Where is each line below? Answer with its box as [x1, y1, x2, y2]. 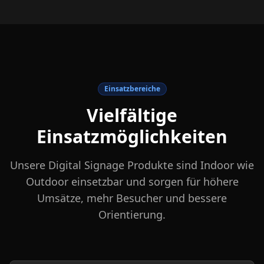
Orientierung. [98, 207, 166, 222]
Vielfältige [87, 103, 177, 127]
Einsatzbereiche [104, 84, 160, 94]
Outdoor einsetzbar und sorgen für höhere [25, 174, 239, 189]
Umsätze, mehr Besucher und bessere [37, 191, 227, 205]
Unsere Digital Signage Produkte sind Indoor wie [10, 158, 254, 172]
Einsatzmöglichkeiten [37, 124, 227, 148]
